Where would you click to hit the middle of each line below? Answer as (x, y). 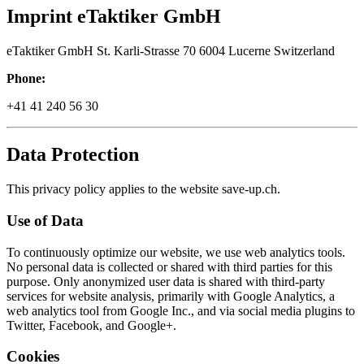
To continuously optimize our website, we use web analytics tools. (176, 252)
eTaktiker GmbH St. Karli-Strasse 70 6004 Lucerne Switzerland (171, 50)
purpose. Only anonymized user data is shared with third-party (166, 281)
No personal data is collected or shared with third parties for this (169, 266)
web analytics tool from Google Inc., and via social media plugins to (181, 310)
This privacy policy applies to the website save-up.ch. (143, 189)
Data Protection (73, 155)
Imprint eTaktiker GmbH (114, 16)
